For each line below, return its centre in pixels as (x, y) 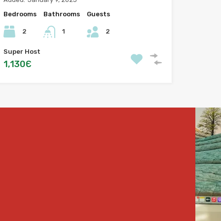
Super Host (22, 52)
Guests (98, 14)
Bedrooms (20, 14)
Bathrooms (61, 14)
